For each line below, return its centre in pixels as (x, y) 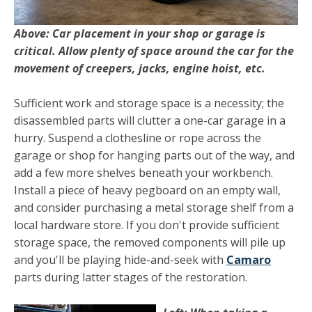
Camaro (249, 260)
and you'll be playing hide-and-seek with (120, 260)
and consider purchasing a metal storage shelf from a (154, 208)
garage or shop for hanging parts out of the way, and (154, 156)
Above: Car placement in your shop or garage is (140, 33)
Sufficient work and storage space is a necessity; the (149, 103)
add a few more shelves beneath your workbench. (143, 173)
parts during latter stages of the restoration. (132, 278)
